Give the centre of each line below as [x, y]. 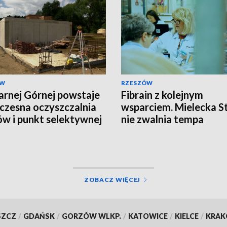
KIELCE [186, 216]
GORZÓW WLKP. [91, 216]
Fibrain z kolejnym [162, 94]
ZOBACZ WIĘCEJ [112, 179]
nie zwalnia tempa [162, 119]
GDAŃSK [39, 216]
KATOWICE [148, 216]
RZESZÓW [137, 83]
